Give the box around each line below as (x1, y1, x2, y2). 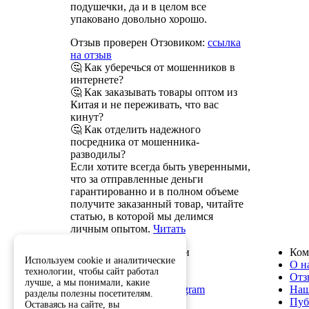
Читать (153, 222, 186, 235)
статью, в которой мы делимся (70, 210, 213, 222)
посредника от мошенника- (70, 135, 199, 148)
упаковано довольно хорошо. (70, 12, 207, 25)
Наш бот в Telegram (113, 283, 205, 295)
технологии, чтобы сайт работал (25, 266, 159, 277)
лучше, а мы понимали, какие (25, 277, 150, 288)
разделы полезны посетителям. (25, 288, 153, 299)
